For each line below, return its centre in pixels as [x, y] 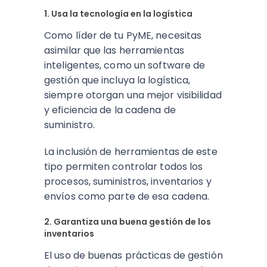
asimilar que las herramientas [114, 50]
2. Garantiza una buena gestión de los [128, 222]
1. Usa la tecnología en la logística [118, 14]
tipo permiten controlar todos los [124, 167]
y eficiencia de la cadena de [110, 110]
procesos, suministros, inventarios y [128, 181]
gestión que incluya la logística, [117, 80]
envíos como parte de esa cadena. [127, 196]
